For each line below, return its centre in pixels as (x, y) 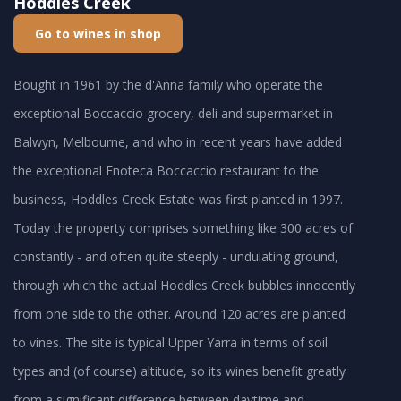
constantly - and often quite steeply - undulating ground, (176, 257)
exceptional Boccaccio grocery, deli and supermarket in (173, 114)
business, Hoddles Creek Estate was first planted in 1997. (178, 200)
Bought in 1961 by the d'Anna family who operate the (168, 85)
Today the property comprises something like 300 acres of (183, 228)
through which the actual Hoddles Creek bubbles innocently (184, 286)
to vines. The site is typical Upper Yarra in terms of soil (171, 343)
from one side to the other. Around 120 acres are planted (179, 314)
